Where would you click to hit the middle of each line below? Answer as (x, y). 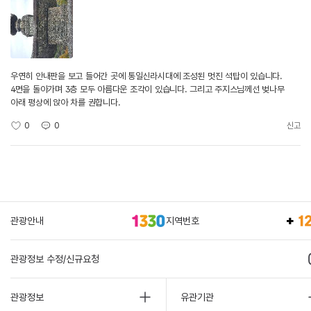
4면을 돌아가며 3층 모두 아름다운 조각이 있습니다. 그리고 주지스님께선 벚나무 (148, 90)
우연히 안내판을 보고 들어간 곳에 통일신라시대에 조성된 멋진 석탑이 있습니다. (146, 76)
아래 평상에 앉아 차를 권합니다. (66, 103)
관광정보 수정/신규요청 (55, 259)
